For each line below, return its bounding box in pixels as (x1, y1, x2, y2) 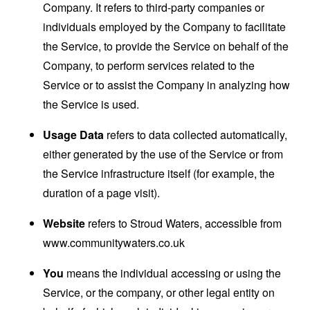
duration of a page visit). (43, 185, 161, 201)
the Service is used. (43, 96, 140, 112)
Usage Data (43, 127, 104, 143)
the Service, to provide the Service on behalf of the (43, 38, 289, 54)
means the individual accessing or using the (64, 265, 282, 281)
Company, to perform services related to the (43, 57, 255, 73)
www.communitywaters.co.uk (43, 235, 185, 250)
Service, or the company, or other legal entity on (43, 284, 275, 300)
